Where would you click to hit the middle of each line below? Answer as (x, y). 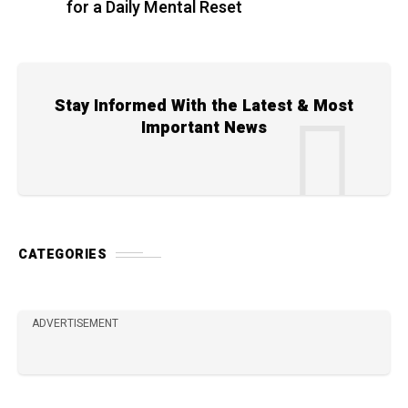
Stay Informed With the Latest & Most (204, 106)
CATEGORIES (62, 255)
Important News (204, 128)
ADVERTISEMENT (75, 323)
